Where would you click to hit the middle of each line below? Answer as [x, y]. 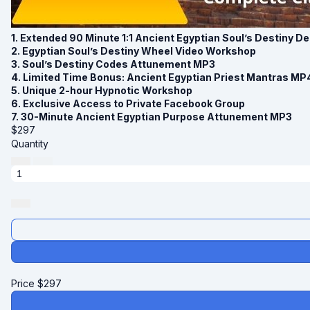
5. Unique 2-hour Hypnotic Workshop [102, 90]
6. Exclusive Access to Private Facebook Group [128, 103]
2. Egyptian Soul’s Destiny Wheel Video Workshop [134, 51]
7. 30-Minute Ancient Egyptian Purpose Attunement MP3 [152, 116]
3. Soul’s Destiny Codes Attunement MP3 [113, 64]
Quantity [30, 143]
